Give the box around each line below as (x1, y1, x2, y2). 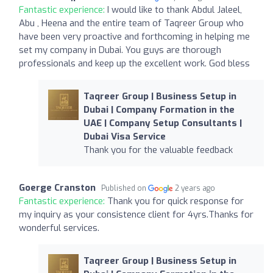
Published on (101, 183, 148, 193)
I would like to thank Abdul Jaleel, (107, 3, 242, 16)
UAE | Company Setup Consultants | (83, 116, 242, 129)
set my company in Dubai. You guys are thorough (19, 43, 221, 56)
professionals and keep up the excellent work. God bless (19, 57, 250, 69)
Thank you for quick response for (107, 194, 244, 207)
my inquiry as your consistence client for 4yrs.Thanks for (19, 208, 253, 221)
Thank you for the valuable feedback (83, 143, 233, 156)
